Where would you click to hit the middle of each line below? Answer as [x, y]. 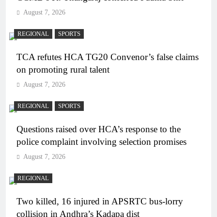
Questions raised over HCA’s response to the [99, 129]
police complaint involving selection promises [101, 141]
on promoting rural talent [63, 69]
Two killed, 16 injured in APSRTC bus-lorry [100, 201]
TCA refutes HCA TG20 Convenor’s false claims [108, 57]
